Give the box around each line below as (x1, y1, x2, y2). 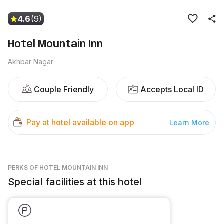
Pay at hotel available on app (26, 117, 134, 127)
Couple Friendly (34, 84, 94, 94)
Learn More (169, 118, 209, 127)
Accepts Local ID (140, 84, 204, 94)
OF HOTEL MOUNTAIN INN (29, 164, 108, 171)
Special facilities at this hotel (8, 176, 142, 188)
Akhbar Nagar (8, 57, 53, 66)
